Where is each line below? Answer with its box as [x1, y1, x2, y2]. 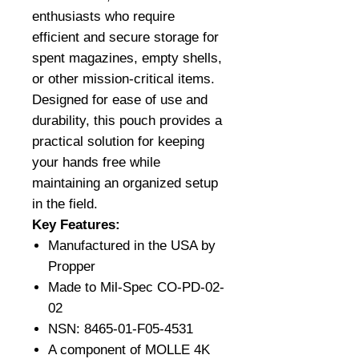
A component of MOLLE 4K [48, 342, 210, 357]
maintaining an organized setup [32, 175, 218, 191]
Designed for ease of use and [32, 92, 208, 107]
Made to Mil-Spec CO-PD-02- [48, 280, 224, 295]
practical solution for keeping [32, 134, 204, 149]
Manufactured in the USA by [48, 238, 216, 253]
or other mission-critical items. [32, 71, 215, 87]
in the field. [32, 196, 98, 212]
